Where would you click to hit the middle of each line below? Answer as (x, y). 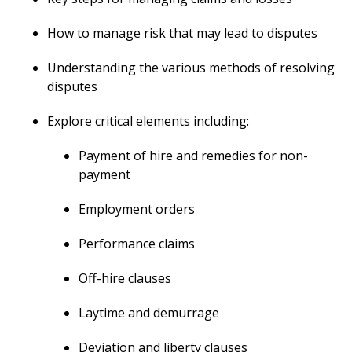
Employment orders (137, 209)
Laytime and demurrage (149, 313)
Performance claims (137, 244)
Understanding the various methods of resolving (191, 68)
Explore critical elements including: (148, 121)
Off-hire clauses (125, 278)
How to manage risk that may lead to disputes (182, 33)
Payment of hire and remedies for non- (193, 156)
